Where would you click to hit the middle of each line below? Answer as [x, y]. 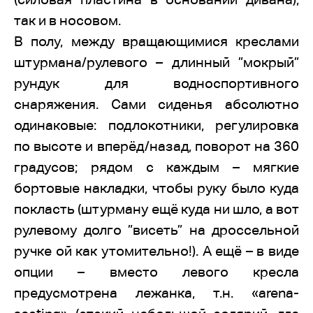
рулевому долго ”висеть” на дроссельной [156, 230]
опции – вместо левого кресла [156, 272]
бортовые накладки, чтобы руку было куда [156, 188]
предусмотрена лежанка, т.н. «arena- [156, 293]
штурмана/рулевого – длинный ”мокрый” [156, 62]
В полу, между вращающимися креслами [156, 41]
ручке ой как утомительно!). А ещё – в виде [156, 251]
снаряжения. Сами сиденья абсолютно [156, 104]
